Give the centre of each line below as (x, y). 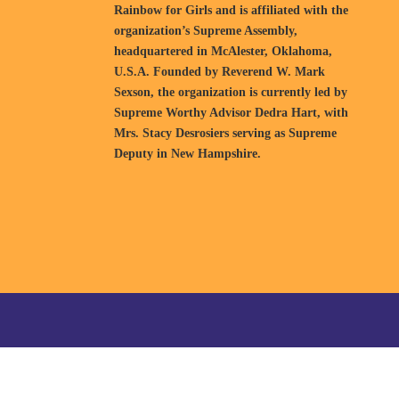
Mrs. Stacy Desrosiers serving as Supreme (226, 133)
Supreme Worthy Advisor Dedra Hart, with (232, 113)
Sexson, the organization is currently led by (231, 92)
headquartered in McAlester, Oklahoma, (224, 51)
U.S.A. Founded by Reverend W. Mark (220, 72)
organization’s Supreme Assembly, (206, 31)
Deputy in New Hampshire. (188, 154)
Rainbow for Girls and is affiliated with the (232, 10)
